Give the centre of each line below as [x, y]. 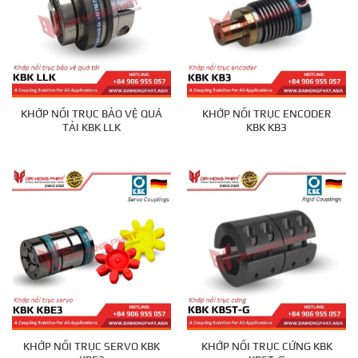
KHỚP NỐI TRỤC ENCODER [267, 114]
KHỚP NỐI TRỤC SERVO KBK [91, 346]
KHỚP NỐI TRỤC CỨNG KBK [267, 346]
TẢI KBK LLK [91, 127]
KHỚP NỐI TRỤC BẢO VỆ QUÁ [91, 114]
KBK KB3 [267, 127]
